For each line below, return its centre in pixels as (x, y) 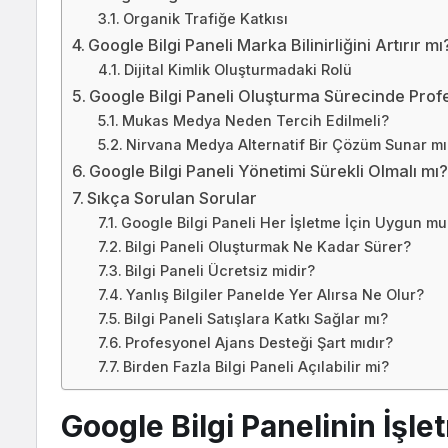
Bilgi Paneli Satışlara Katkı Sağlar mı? (255, 319)
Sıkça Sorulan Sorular (172, 198)
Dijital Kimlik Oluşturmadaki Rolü (237, 70)
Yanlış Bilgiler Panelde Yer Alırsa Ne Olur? (274, 295)
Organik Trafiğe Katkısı (205, 19)
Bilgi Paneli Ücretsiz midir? (219, 271)
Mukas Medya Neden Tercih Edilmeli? (255, 121)
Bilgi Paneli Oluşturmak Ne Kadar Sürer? (267, 247)
